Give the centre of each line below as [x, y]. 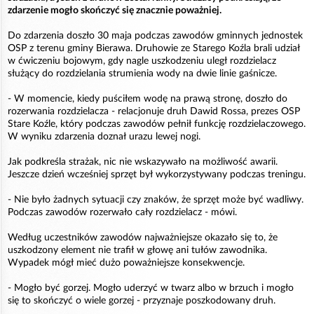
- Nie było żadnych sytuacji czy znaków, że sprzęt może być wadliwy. [156, 200]
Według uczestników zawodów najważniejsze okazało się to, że [143, 238]
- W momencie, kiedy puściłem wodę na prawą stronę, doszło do [148, 99]
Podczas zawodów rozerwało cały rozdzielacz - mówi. [122, 212]
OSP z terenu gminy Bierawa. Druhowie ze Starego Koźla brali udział [154, 48]
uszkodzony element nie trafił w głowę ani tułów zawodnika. [137, 250]
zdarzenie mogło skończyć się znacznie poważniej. [115, 11]
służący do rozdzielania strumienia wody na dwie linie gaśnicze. [142, 74]
